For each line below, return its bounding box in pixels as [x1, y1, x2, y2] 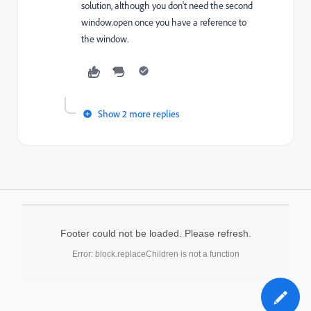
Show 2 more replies [98, 108, 179, 119]
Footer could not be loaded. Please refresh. [60, 228, 251, 239]
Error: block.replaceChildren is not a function [72, 249, 239, 259]
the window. [81, 33, 128, 45]
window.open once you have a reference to [81, 16, 246, 28]
